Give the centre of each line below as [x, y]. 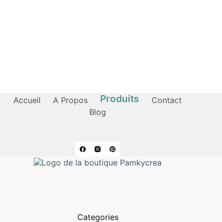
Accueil [27, 100]
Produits [120, 99]
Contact [167, 100]
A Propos [71, 100]
